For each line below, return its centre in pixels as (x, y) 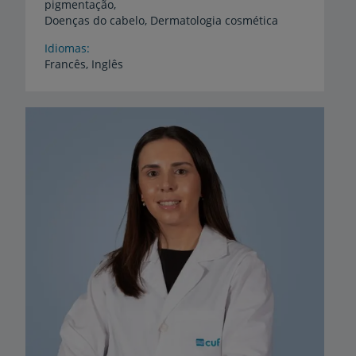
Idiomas (66, 48)
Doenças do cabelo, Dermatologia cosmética (161, 21)
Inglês (107, 64)
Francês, (66, 64)
